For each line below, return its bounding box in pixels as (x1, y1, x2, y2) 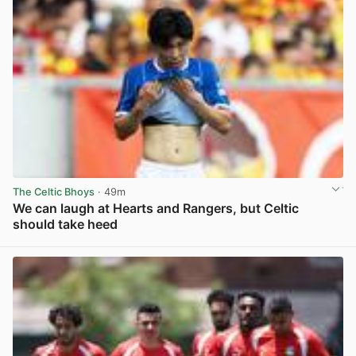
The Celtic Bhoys (13, 185, 95, 198)
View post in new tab (240, 235, 342, 248)
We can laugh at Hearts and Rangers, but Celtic (13, 200, 299, 217)
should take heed (13, 216, 118, 233)
